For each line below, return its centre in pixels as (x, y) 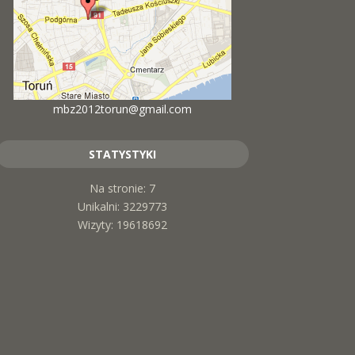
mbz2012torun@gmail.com (122, 109)
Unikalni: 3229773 (122, 206)
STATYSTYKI (122, 154)
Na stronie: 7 (122, 188)
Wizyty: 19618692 (122, 224)
